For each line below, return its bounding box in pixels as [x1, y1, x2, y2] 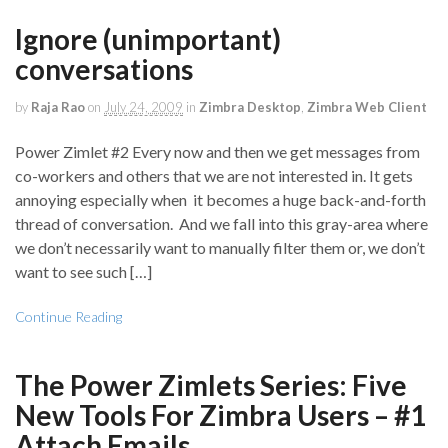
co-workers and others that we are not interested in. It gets [15, 166, 413, 186]
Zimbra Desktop [199, 98, 301, 115]
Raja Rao [31, 98, 85, 115]
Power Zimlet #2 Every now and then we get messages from [15, 142, 420, 162]
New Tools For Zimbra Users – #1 [15, 398, 426, 433]
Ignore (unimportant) [15, 21, 281, 56]
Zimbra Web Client [307, 98, 427, 115]
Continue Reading [15, 308, 122, 326]
